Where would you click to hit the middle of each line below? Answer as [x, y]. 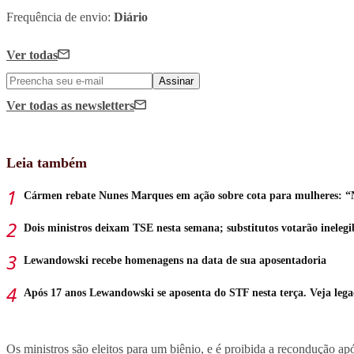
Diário [131, 17]
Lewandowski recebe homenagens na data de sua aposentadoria [175, 261]
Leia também [47, 163]
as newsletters [98, 106]
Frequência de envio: [60, 17]
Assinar [176, 81]
